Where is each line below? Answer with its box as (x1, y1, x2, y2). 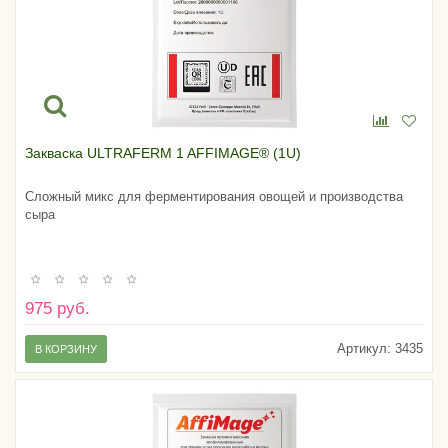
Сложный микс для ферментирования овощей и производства (25, 188, 403, 204)
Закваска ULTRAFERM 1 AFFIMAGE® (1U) (25, 144, 301, 161)
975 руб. (25, 299, 90, 319)
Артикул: (337, 341, 391, 357)
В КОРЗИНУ (35, 343, 97, 356)
